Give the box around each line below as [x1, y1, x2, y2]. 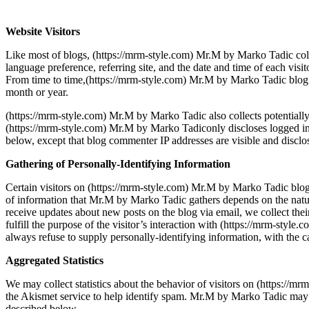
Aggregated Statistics [6, 254, 103, 266]
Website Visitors [6, 25, 80, 37]
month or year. [6, 86, 68, 98]
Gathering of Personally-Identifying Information [6, 157, 230, 170]
